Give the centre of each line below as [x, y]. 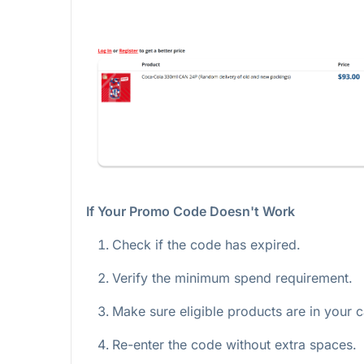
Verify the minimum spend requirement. [232, 278]
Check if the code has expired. [206, 245]
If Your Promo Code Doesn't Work [191, 212]
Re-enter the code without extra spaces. [234, 345]
